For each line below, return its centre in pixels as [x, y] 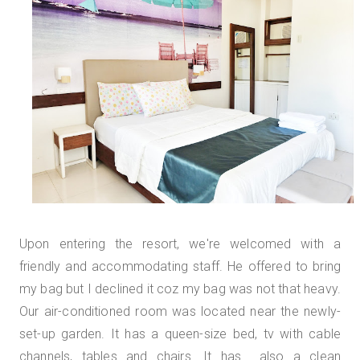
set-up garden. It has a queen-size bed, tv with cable [180, 334]
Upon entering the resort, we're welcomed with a [180, 244]
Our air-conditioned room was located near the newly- [180, 311]
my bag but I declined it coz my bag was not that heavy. [180, 289]
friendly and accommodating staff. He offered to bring [180, 266]
